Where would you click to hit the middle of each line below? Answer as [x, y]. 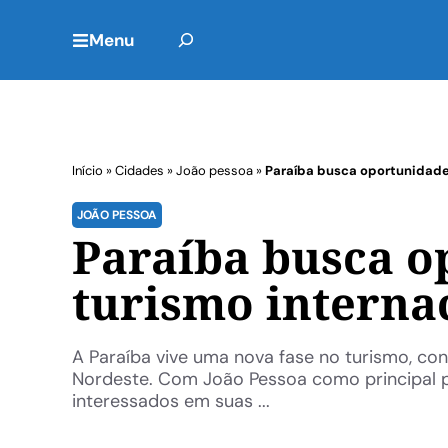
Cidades [139, 170]
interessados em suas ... [171, 401]
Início [87, 170]
